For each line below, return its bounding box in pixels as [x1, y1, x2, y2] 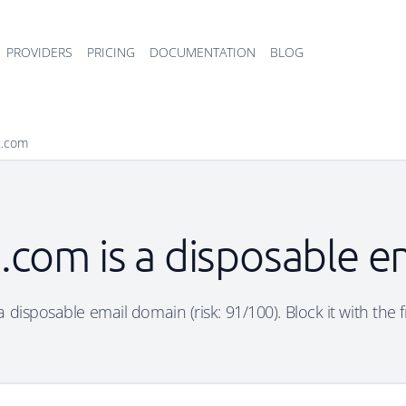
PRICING [87, 43, 135, 61]
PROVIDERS [6, 43, 72, 61]
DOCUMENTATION [150, 43, 256, 61]
